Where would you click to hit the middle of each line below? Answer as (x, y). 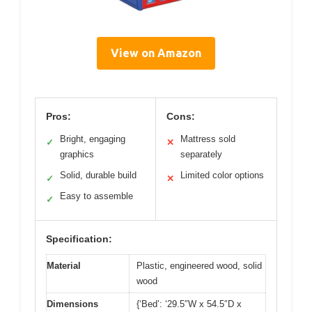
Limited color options (222, 175)
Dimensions (72, 304)
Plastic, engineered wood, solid (199, 265)
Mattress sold (208, 139)
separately (201, 154)
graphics (77, 154)
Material (64, 265)
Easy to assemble (96, 196)
